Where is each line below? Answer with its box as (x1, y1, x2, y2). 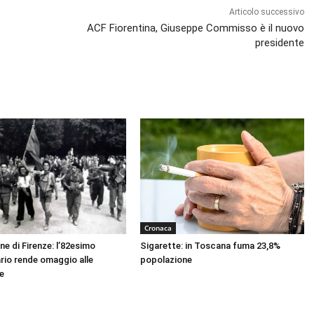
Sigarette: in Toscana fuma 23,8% (139, 240, 280, 251)
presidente (255, 36, 305, 50)
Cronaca (144, 222, 172, 233)
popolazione (139, 254, 192, 265)
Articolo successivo (229, 7, 305, 18)
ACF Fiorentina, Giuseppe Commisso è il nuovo (87, 22, 305, 35)
